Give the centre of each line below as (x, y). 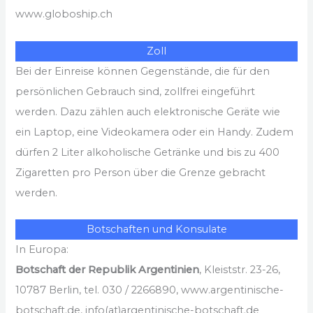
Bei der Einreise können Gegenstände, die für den (143, 71)
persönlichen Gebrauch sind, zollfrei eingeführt (136, 91)
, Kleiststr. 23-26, (240, 269)
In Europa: (42, 249)
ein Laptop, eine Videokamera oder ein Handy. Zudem (155, 132)
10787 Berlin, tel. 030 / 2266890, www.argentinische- (150, 290)
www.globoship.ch (64, 14)
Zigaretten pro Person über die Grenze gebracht (141, 172)
